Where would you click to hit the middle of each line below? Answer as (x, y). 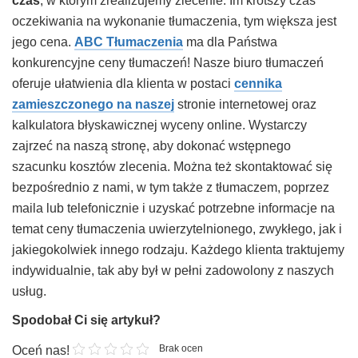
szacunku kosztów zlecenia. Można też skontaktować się (172, 167)
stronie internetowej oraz (245, 105)
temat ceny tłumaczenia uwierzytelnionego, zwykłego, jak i (177, 229)
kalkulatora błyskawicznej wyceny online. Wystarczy (159, 125)
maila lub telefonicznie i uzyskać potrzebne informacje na (173, 209)
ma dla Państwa (230, 42)
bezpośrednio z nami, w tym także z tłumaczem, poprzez (171, 188)
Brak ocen (181, 349)
